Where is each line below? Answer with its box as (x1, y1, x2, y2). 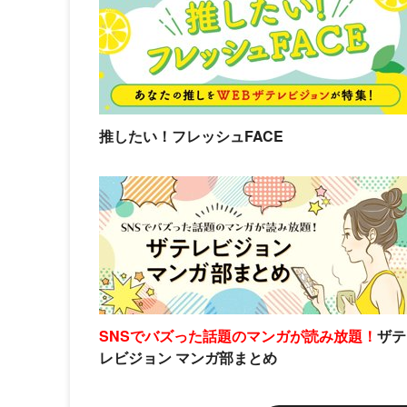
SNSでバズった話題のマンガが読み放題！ (99, 324, 377, 346)
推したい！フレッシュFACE (99, 124, 283, 146)
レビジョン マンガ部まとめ (99, 346, 277, 368)
